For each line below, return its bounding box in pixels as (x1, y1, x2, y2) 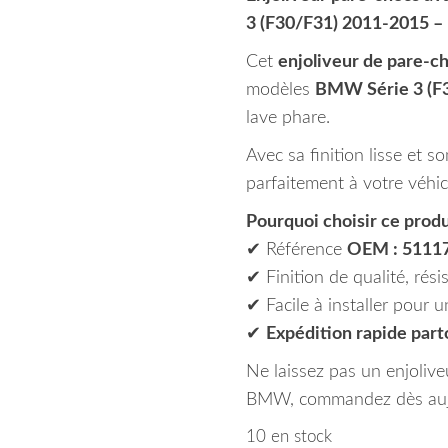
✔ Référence (245, 241, 347, 259)
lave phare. (245, 109, 330, 127)
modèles (245, 81, 315, 99)
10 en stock (245, 429, 332, 445)
